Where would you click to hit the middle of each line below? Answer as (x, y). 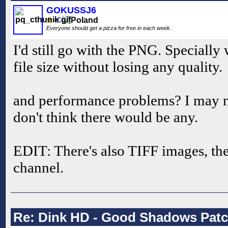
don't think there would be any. (106, 117)
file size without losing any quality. (118, 67)
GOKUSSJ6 (71, 10)
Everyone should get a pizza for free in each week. (110, 28)
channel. (38, 168)
